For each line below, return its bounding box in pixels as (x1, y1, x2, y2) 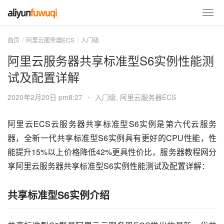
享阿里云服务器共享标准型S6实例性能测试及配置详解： (7, 160, 209, 171)
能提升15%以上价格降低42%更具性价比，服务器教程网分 (7, 146, 216, 157)
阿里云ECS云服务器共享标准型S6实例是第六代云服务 (7, 118, 216, 129)
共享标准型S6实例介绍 (7, 187, 109, 202)
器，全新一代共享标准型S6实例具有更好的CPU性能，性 (7, 132, 216, 143)
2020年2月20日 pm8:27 (7, 92, 84, 102)
